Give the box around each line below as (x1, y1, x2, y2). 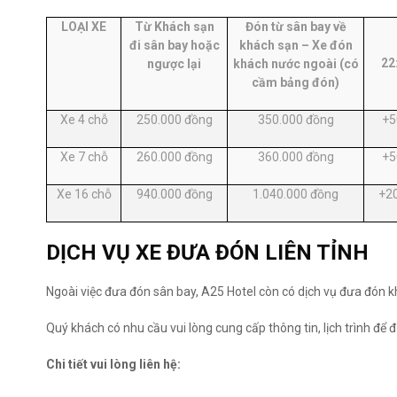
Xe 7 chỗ (59, 150, 108, 164)
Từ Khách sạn (134, 19, 214, 34)
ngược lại (147, 57, 201, 71)
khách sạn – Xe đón (238, 38, 353, 52)
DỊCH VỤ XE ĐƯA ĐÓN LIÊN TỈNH (46, 240, 369, 265)
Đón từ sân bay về (245, 19, 346, 34)
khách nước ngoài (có (232, 57, 359, 71)
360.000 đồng (257, 150, 334, 164)
